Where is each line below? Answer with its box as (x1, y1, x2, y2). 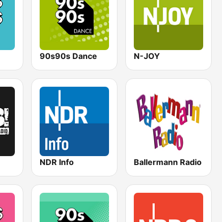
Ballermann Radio (134, 157, 202, 167)
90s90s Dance (40, 51, 98, 61)
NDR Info (40, 157, 74, 167)
